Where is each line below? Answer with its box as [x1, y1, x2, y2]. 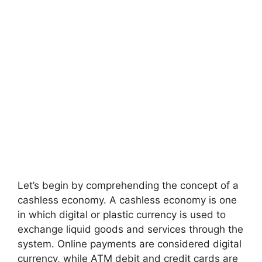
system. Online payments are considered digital [18, 238, 242, 250]
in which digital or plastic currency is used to [18, 209, 226, 220]
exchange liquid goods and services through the [18, 223, 243, 235]
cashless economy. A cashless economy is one [18, 194, 237, 206]
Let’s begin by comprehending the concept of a [18, 180, 239, 191]
